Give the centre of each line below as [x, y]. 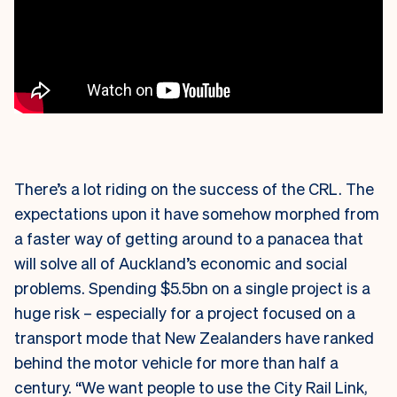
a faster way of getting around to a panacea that [189, 238]
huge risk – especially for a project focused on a [185, 313]
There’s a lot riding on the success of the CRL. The [194, 189]
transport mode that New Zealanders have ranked [194, 338]
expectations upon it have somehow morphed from [197, 214]
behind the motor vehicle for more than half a [176, 362]
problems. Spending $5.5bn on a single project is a [192, 288]
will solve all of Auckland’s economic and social [181, 263]
